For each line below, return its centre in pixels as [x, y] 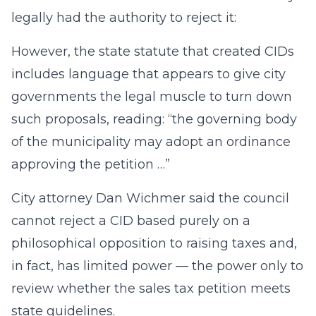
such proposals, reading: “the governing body [154, 119]
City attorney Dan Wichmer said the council [150, 198]
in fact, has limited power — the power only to [157, 266]
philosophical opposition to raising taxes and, [154, 243]
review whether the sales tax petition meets [151, 288]
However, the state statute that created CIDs [153, 51]
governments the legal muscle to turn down [152, 97]
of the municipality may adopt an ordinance [151, 142]
